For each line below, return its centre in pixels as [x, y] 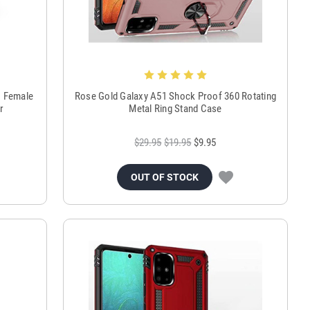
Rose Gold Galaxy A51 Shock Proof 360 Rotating [175, 96]
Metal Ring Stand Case [175, 108]
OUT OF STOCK [165, 177]
